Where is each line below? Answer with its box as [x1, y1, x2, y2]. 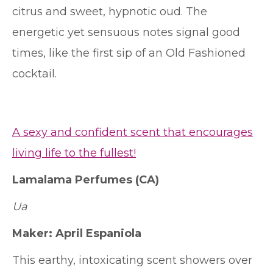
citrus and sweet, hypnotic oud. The [12, 5, 207, 18]
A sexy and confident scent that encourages [12, 126, 253, 139]
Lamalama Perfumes [12, 173, 132, 186]
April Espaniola [52, 227, 141, 240]
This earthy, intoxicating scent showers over [12, 253, 252, 267]
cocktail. [12, 67, 57, 80]
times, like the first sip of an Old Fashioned [12, 46, 246, 60]
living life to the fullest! [12, 146, 136, 160]
